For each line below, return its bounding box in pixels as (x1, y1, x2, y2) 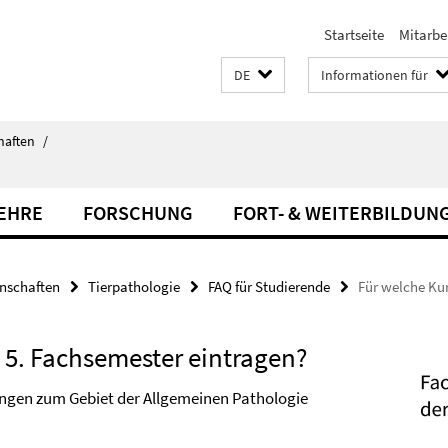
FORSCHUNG (83, 200, 193, 225)
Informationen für (321, 66, 428, 84)
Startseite (324, 25, 384, 44)
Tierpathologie (88, 277, 180, 296)
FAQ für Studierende (208, 277, 330, 296)
